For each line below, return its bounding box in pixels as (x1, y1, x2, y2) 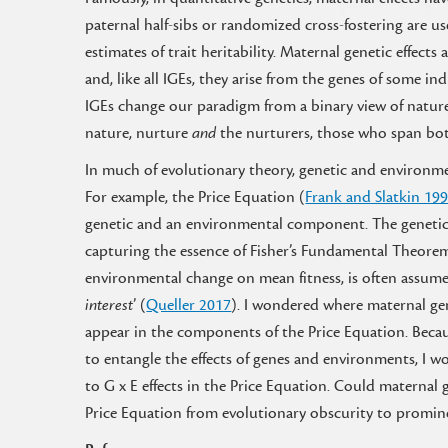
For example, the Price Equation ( (85, 187, 306, 207)
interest (85, 295, 134, 315)
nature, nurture (85, 123, 193, 143)
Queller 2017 (146, 295, 232, 315)
